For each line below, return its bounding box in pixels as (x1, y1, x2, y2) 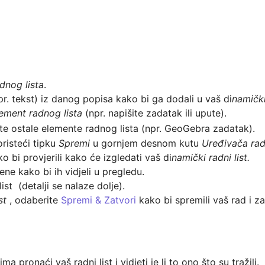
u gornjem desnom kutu (93, 137, 202, 150)
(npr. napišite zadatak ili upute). (82, 107, 227, 119)
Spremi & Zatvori (61, 194, 137, 206)
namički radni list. (172, 151, 250, 164)
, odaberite (7, 194, 62, 206)
